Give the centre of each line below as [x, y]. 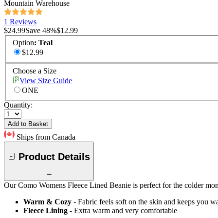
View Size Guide [46, 81]
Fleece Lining [45, 211]
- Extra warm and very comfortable [123, 211]
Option [23, 43]
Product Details [54, 156]
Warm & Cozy [47, 202]
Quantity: [18, 105]
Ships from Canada [46, 137]
